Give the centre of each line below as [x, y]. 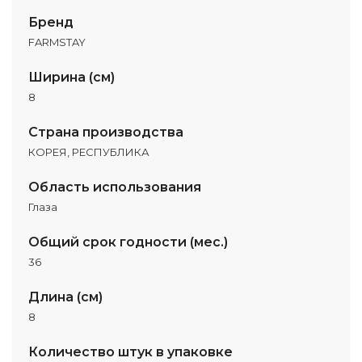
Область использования [115, 187]
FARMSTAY [57, 42]
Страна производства [106, 132]
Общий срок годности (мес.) [128, 242]
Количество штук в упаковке [130, 352]
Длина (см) [65, 297]
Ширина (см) [72, 77]
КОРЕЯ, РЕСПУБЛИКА [89, 152]
